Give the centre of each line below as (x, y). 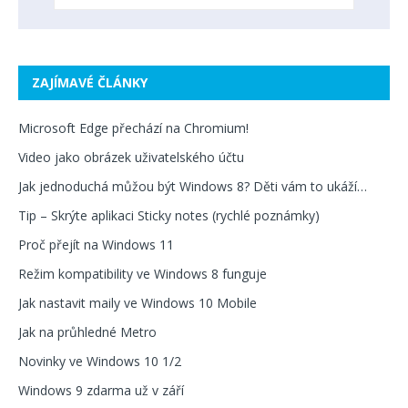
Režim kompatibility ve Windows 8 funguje (143, 273)
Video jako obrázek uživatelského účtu (131, 157)
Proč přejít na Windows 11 (96, 244)
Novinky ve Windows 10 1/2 (100, 361)
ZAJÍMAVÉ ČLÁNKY (90, 82)
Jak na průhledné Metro (87, 331)
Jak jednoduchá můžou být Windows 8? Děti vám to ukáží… (193, 186)
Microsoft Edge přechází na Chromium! (133, 127)
